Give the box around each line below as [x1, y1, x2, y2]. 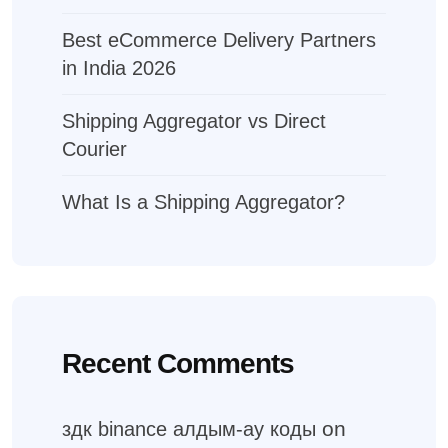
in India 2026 [62, 57, 176, 79]
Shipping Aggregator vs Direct [62, 110, 326, 132]
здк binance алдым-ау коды [62, 418, 316, 440]
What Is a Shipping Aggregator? [62, 191, 345, 213]
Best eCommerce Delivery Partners [62, 29, 376, 51]
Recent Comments [62, 348, 294, 379]
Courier [62, 138, 127, 160]
